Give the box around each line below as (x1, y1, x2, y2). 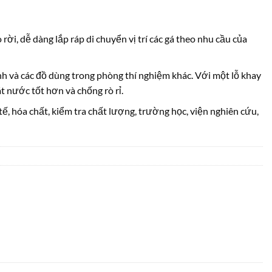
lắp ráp (53, 32, 84, 44)
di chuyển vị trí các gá (84, 32, 174, 44)
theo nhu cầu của (174, 32, 247, 44)
